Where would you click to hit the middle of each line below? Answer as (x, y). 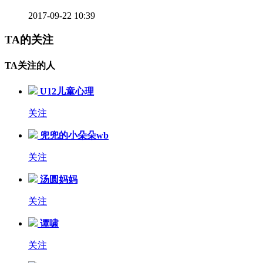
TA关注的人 (30, 66)
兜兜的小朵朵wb (74, 135)
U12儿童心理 (67, 91)
